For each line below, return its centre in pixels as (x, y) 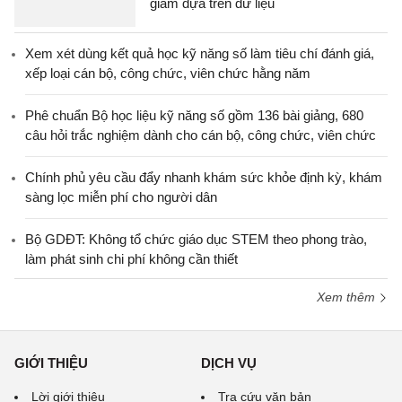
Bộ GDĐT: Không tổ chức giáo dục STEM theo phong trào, (196, 239)
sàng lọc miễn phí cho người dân (121, 197)
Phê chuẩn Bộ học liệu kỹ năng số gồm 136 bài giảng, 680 (194, 115)
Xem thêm (348, 297)
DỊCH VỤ (229, 363)
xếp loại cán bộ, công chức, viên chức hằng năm (168, 73)
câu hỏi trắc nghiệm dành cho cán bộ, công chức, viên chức (201, 135)
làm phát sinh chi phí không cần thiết (131, 259)
